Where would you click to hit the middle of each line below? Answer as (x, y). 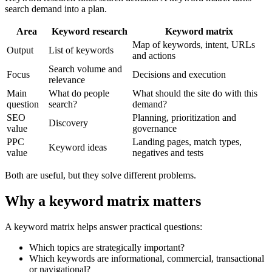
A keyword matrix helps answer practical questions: (104, 227)
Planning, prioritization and (184, 118)
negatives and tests (168, 153)
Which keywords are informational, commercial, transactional (147, 258)
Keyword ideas (78, 148)
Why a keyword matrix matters (103, 201)
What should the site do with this (195, 93)
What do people (79, 93)
